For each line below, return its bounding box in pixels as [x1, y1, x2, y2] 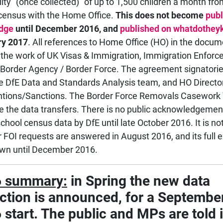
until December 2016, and [13, 23, 120, 34]
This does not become [115, 10, 206, 21]
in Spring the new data [67, 173, 210, 190]
